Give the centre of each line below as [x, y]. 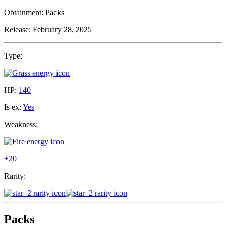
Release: [17, 30]
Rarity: [15, 176]
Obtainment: [24, 13]
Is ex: [13, 107]
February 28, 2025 [62, 30]
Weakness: [21, 125]
